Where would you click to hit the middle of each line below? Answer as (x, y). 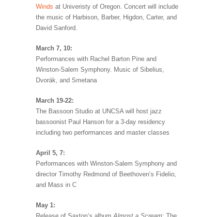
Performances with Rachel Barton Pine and (96, 59)
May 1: (46, 205)
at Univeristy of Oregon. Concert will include (116, 7)
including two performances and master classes (103, 133)
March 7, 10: (54, 48)
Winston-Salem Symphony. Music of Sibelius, (100, 70)
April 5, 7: (50, 153)
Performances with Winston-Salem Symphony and (106, 164)
